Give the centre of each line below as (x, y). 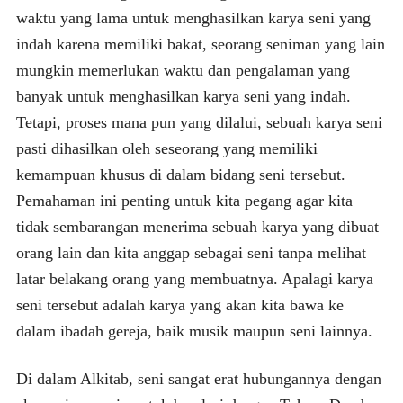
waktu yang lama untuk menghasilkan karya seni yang (193, 18)
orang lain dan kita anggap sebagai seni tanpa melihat (191, 252)
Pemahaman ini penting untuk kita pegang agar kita (184, 200)
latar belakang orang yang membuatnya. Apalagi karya (194, 278)
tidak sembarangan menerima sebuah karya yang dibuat (197, 226)
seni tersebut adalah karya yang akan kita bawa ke (179, 304)
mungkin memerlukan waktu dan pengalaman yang (183, 70)
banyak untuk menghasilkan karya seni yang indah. (183, 96)
